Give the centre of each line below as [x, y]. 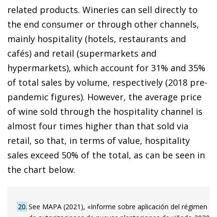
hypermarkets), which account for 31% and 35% [106, 68]
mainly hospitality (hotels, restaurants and [97, 39]
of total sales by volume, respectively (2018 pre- [107, 82]
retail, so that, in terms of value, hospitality [99, 140]
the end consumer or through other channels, [103, 24]
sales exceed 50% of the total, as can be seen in [106, 155]
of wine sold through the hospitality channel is [105, 111]
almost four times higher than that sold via [98, 126]
